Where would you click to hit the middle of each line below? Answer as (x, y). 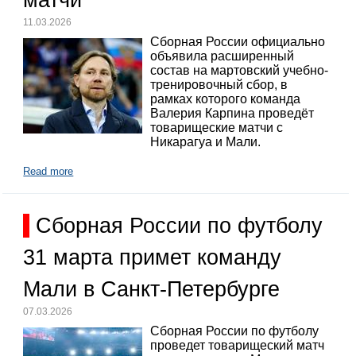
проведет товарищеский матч (238, 346)
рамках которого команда (226, 99)
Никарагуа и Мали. (206, 142)
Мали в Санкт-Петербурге (152, 289)
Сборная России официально (238, 42)
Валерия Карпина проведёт (232, 114)
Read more (48, 171)
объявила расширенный (222, 56)
